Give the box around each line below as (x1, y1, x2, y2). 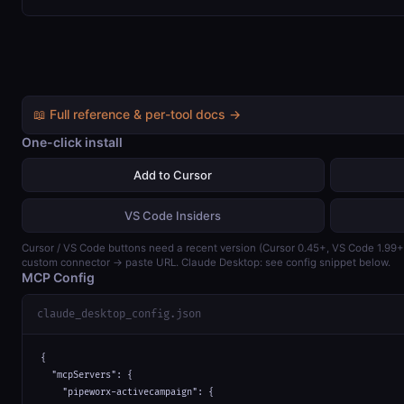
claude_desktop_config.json (37, 307, 201, 321)
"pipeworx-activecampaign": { (41, 386, 214, 398)
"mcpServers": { (41, 369, 133, 381)
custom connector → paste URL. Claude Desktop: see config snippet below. (22, 256, 390, 270)
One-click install (22, 133, 123, 150)
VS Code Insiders (124, 207, 222, 223)
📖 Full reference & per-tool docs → (33, 106, 241, 123)
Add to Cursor (133, 168, 213, 183)
